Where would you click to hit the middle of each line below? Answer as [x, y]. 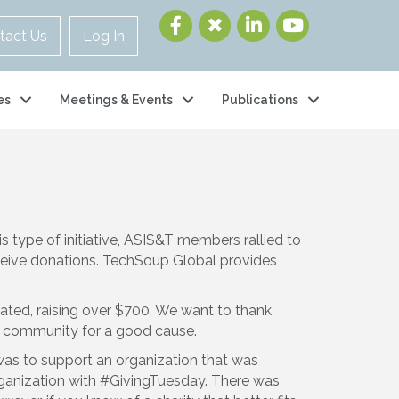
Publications [260, 100]
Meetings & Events [116, 100]
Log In [103, 36]
